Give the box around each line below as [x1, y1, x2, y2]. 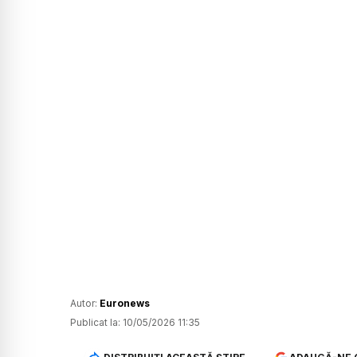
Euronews [100, 297, 150, 310]
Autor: [70, 297, 100, 310]
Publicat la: [70, 316, 120, 329]
